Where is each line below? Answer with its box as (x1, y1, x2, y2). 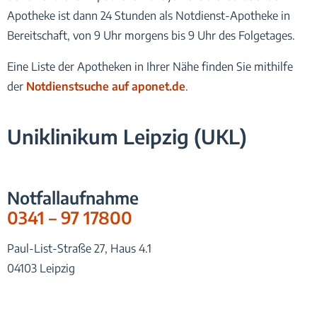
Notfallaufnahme (7, 186, 139, 208)
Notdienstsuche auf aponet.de (26, 79, 185, 93)
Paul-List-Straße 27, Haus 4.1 (7, 241, 151, 255)
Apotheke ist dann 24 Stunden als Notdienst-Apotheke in (7, 8, 290, 23)
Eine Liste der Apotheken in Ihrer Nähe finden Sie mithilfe (7, 59, 293, 74)
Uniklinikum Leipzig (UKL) (7, 123, 247, 149)
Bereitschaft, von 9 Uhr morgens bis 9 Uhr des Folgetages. (7, 28, 295, 42)
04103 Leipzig (7, 260, 75, 275)
